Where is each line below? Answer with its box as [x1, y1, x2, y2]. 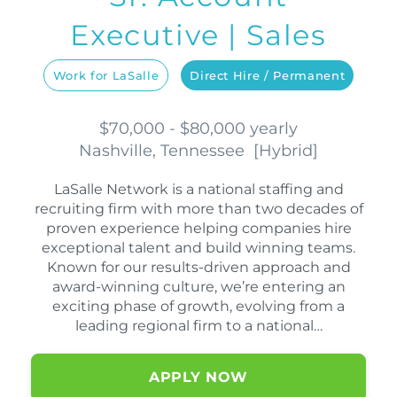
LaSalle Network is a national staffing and [53, 181, 344, 198]
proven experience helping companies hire [45, 220, 352, 237]
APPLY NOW [149, 369, 248, 386]
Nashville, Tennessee [79, 141, 253, 161]
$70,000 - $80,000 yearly [99, 119, 298, 139]
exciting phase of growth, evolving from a [52, 298, 345, 315]
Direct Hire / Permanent [190, 68, 346, 83]
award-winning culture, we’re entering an [51, 278, 346, 296]
